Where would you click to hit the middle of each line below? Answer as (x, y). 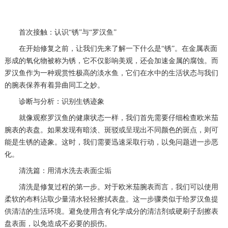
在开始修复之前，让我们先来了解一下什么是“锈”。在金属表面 (111, 48)
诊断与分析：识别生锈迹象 (54, 101)
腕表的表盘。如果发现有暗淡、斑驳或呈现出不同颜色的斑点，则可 (111, 130)
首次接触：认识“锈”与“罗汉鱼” (60, 32)
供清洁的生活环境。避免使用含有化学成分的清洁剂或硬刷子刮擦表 (111, 211)
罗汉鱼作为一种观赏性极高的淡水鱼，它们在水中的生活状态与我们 (111, 73)
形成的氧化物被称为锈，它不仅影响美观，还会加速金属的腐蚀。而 (111, 61)
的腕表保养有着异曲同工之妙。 (54, 85)
